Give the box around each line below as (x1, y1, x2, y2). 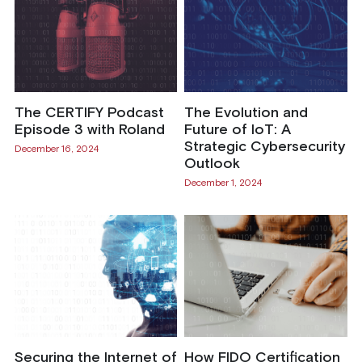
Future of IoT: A (183, 122, 291, 137)
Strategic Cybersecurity (183, 139, 345, 154)
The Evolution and (183, 105, 308, 120)
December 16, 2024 (14, 144, 99, 154)
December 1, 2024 (183, 178, 262, 188)
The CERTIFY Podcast (14, 105, 164, 120)
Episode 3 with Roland (14, 122, 165, 137)
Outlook (183, 156, 240, 171)
